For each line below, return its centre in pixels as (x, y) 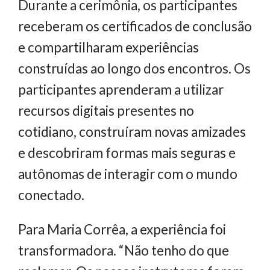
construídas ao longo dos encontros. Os (134, 69)
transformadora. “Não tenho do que (124, 251)
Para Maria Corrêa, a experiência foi (122, 230)
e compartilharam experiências (108, 48)
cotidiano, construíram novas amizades (132, 132)
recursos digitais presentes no (106, 111)
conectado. (51, 195)
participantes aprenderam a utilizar (121, 90)
